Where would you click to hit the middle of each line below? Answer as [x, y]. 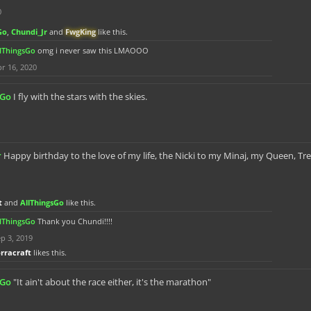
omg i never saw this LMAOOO [93, 50]
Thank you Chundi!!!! [75, 221]
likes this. [49, 252]
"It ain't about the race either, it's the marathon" [112, 282]
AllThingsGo [42, 202]
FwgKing [81, 32]
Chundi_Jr [29, 32]
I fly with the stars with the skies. [80, 96]
